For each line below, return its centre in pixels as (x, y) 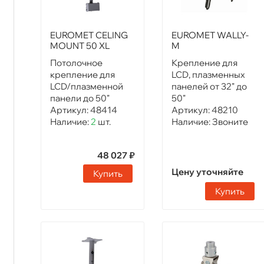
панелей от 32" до (209, 87)
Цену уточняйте (208, 172)
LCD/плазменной (87, 87)
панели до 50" (80, 98)
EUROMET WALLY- (210, 35)
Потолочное (76, 63)
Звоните (230, 122)
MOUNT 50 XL (80, 46)
